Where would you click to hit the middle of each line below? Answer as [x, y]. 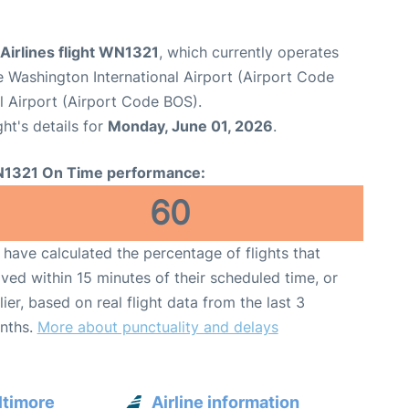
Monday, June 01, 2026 [190, 126]
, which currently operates [249, 52]
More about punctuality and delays [157, 326]
